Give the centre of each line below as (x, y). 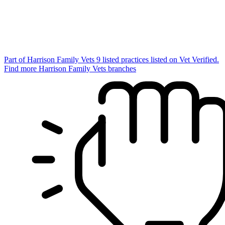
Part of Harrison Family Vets (50, 60)
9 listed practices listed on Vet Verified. (158, 60)
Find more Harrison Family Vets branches (70, 69)
